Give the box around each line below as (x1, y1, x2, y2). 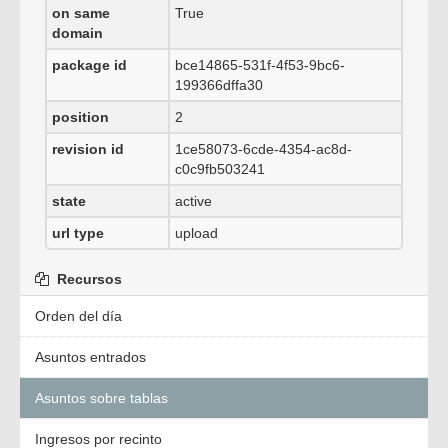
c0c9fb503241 (175, 161, 265, 177)
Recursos (53, 271, 122, 287)
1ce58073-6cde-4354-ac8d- (175, 141, 352, 157)
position (52, 109, 109, 125)
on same (52, 5, 110, 21)
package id (52, 57, 127, 73)
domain (52, 25, 103, 41)
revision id (52, 141, 124, 157)
